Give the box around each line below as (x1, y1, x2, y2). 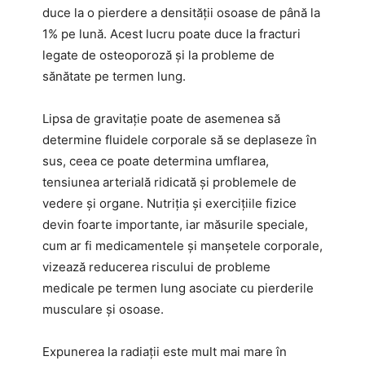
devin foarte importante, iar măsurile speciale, (42, 217, 308, 233)
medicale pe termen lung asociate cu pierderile (42, 280, 314, 297)
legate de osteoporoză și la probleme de (42, 47, 275, 64)
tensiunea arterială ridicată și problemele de (42, 174, 297, 191)
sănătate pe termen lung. (42, 68, 186, 85)
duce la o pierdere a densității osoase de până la (42, 5, 320, 21)
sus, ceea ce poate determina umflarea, (42, 153, 269, 169)
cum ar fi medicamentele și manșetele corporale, (42, 238, 323, 254)
